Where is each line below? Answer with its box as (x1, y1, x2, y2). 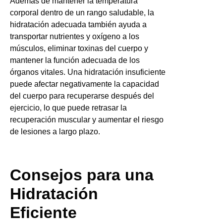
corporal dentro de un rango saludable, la (10, 8, 154, 17)
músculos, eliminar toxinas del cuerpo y (10, 44, 148, 53)
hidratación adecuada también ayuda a (10, 20, 147, 29)
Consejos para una (10, 166, 154, 184)
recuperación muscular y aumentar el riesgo (10, 115, 164, 124)
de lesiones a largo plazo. (10, 127, 100, 136)
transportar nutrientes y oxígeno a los (10, 32, 139, 41)
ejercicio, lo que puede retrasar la (10, 103, 127, 112)
